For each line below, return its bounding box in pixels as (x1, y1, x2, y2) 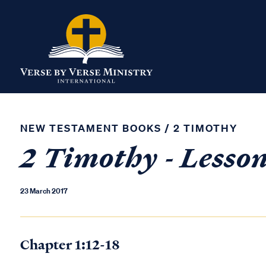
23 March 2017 (20, 186, 68, 196)
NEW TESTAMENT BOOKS (20, 122, 161, 134)
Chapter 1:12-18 (20, 235, 120, 254)
